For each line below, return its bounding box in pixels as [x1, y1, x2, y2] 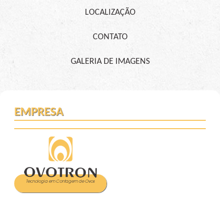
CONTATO [92, 32, 128, 42]
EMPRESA [14, 106, 63, 118]
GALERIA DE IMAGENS [70, 57, 150, 66]
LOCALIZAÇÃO [84, 8, 136, 17]
